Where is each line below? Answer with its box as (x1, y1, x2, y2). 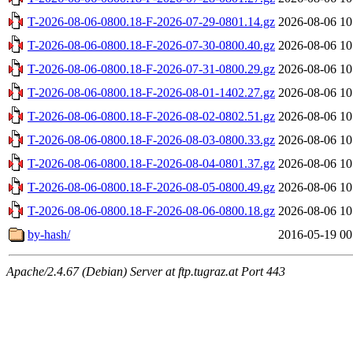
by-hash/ (28, 227, 70, 241)
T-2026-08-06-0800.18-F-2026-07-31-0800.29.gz (28, 61, 275, 76)
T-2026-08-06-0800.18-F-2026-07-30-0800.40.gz (28, 38, 275, 52)
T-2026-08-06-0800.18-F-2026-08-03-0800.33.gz (28, 132, 275, 147)
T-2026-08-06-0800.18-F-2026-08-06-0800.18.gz (28, 203, 275, 217)
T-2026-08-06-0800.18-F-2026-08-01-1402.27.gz (28, 85, 275, 99)
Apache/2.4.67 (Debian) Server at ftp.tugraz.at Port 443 (6, 264, 285, 278)
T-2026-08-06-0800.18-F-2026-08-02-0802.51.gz (28, 109, 275, 123)
